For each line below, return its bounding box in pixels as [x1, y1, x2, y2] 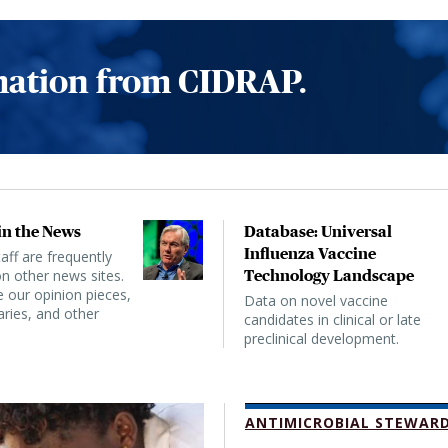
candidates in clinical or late [244, 310, 421, 330]
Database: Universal [244, 222, 392, 241]
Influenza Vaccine [244, 244, 376, 263]
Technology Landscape [244, 266, 414, 285]
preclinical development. [244, 329, 399, 349]
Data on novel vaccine [244, 291, 388, 311]
